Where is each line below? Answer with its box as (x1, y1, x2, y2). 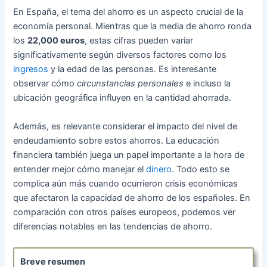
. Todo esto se (172, 163, 230, 175)
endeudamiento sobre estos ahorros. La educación (13, 135, 220, 146)
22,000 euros (27, 35, 85, 46)
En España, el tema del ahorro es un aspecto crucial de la (13, 7, 244, 18)
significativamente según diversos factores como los (13, 49, 227, 61)
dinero (146, 163, 172, 175)
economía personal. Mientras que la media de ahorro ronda (13, 21, 252, 32)
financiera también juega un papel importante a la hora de (13, 149, 245, 160)
